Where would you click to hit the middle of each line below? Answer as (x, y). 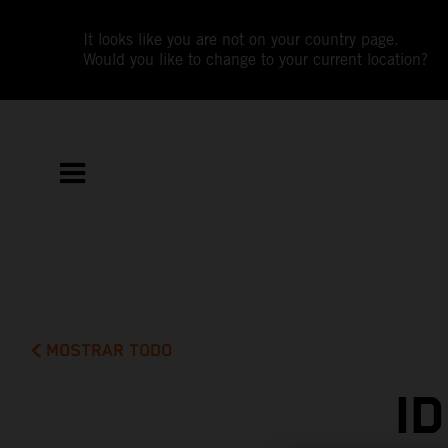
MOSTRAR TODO (109, 350)
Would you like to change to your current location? (256, 59)
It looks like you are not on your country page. (241, 39)
